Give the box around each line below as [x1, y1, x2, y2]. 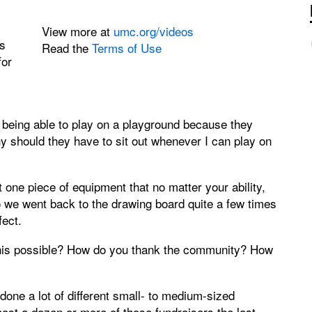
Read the [42, 38, 93, 56]
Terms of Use [92, 38, 162, 56]
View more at [42, 22, 114, 40]
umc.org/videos [114, 22, 194, 40]
